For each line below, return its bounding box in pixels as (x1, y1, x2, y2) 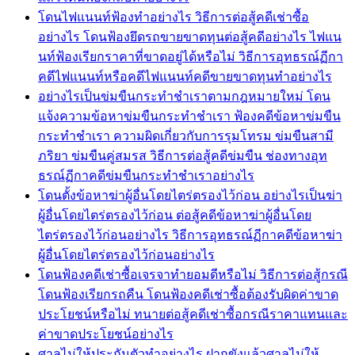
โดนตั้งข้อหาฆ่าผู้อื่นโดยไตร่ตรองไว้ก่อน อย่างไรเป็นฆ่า (38, 188, 342, 202)
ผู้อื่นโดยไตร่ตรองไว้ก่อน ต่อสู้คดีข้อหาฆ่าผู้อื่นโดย (38, 208, 311, 222)
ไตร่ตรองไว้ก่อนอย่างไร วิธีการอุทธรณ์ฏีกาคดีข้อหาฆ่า (38, 227, 342, 242)
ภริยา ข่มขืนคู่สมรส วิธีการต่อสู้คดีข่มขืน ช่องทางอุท (38, 148, 327, 162)
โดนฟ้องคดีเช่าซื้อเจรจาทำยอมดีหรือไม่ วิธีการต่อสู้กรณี (38, 267, 348, 281)
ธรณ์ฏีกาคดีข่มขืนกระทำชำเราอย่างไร (38, 168, 254, 182)
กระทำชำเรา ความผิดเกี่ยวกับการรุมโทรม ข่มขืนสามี (38, 128, 334, 143)
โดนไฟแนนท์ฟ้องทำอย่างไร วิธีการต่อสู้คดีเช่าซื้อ (38, 10, 309, 24)
